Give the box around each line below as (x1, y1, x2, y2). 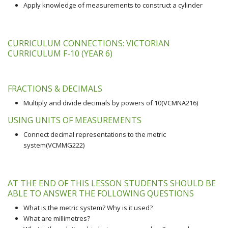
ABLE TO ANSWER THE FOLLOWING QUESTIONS (8, 188, 194, 199)
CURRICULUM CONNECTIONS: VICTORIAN (8, 38, 170, 49)
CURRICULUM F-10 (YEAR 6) (8, 48, 112, 59)
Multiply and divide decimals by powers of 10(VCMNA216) (23, 98, 198, 107)
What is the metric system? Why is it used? (23, 203, 153, 212)
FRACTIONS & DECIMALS (8, 83, 102, 94)
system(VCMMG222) (23, 140, 84, 150)
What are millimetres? (23, 214, 90, 223)
